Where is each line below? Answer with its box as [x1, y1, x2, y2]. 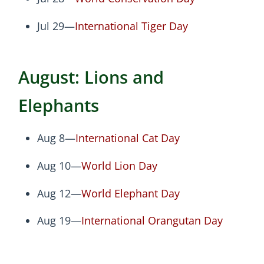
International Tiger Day [75, 18, 188, 33]
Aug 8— [37, 131, 75, 146]
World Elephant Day [81, 186, 180, 200]
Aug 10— [37, 159, 81, 173]
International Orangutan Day [81, 213, 223, 228]
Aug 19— [37, 213, 81, 228]
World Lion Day [81, 159, 157, 173]
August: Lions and [18, 65, 164, 88]
